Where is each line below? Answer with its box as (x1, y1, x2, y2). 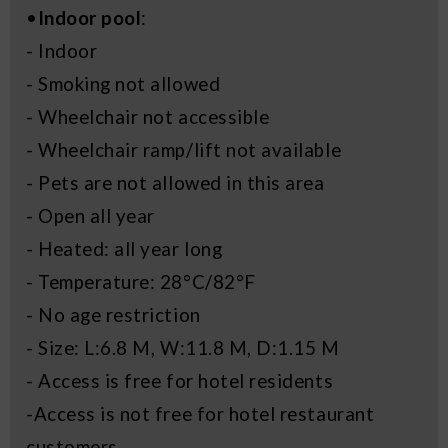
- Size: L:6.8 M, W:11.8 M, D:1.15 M (26, 337, 340, 360)
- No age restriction (26, 304, 201, 327)
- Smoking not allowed (26, 73, 221, 96)
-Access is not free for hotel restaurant (26, 403, 375, 426)
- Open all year (26, 205, 155, 228)
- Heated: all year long (26, 238, 223, 261)
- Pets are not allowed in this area (26, 172, 325, 195)
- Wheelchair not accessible (26, 106, 270, 129)
